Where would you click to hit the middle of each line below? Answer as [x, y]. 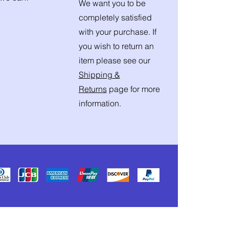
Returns [93, 89]
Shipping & [99, 75]
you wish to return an [116, 46]
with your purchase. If [117, 32]
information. [100, 104]
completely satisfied [115, 18]
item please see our [114, 61]
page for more [133, 89]
